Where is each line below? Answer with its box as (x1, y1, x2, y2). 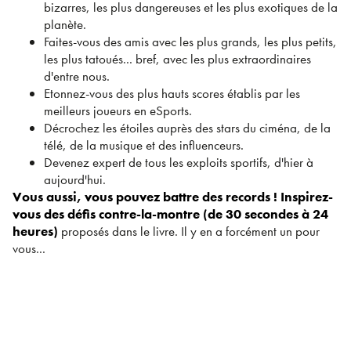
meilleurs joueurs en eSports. (44, 102, 192, 120)
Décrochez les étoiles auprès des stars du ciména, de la (44, 119, 331, 137)
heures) (13, 223, 61, 241)
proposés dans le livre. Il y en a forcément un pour (61, 223, 320, 241)
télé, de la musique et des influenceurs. (44, 136, 244, 154)
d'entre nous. (44, 67, 110, 85)
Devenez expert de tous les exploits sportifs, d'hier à (44, 154, 313, 172)
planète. (44, 16, 86, 34)
